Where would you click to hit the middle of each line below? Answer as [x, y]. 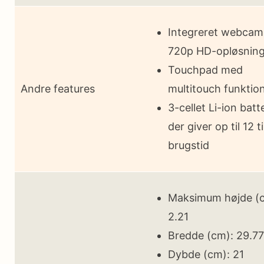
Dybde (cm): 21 [206, 254]
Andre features [58, 88]
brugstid [189, 145]
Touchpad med [205, 70]
